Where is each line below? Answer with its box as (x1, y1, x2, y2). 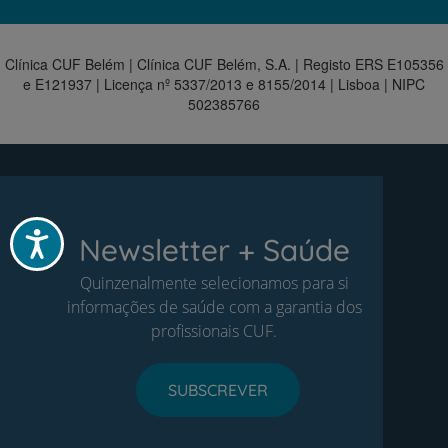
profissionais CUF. (151, 320, 277, 343)
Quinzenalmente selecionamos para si (79, 272, 349, 295)
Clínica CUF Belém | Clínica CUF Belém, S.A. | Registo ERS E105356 (4, 54, 444, 75)
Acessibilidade (51, 229, 117, 245)
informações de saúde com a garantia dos (66, 296, 362, 319)
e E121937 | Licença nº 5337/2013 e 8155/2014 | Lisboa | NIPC (23, 74, 425, 95)
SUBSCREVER (168, 380, 268, 401)
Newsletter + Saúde (78, 231, 350, 270)
